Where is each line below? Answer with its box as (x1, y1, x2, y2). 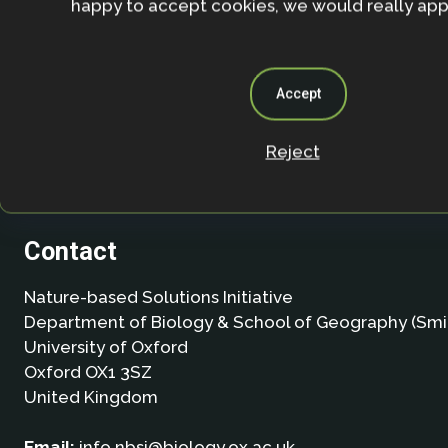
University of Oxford (23, 336, 188, 357)
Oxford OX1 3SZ (23, 361, 152, 382)
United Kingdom (23, 386, 158, 407)
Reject (265, 141, 320, 162)
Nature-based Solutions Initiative (23, 286, 293, 307)
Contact (23, 235, 117, 266)
